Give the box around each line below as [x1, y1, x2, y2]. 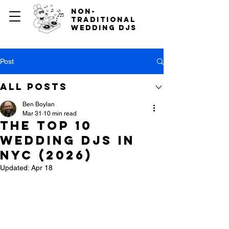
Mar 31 [22, 110, 42, 117]
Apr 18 [31, 164, 53, 172]
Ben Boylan [22, 101, 55, 108]
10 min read [43, 110, 77, 117]
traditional [71, 15, 136, 24]
